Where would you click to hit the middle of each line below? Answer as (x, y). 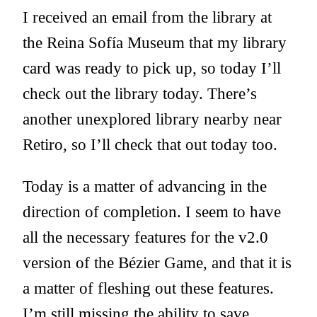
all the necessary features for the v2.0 (145, 237)
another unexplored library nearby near (152, 119)
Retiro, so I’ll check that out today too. (150, 145)
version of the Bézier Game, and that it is (157, 263)
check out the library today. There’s (140, 94)
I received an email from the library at (147, 17)
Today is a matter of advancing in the (145, 186)
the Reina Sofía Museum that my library (155, 43)
